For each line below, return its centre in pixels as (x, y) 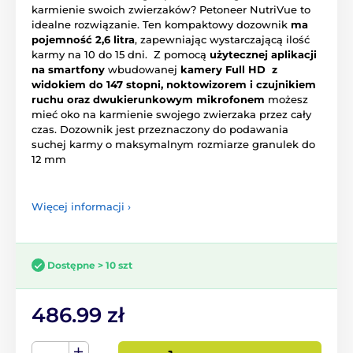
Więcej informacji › (81, 206)
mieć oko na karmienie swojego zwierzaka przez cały (171, 114)
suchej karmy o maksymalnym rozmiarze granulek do (173, 144)
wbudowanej (143, 69)
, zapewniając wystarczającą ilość (222, 39)
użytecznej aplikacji (263, 54)
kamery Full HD (223, 69)
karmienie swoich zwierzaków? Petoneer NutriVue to (171, 9)
